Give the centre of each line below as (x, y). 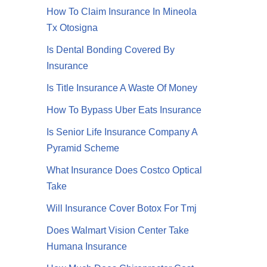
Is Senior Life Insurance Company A (122, 132)
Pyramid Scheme (83, 148)
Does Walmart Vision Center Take (118, 231)
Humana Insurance (87, 247)
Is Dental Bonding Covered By (111, 50)
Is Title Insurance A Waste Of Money (122, 88)
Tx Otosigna (72, 28)
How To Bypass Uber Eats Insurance (124, 110)
